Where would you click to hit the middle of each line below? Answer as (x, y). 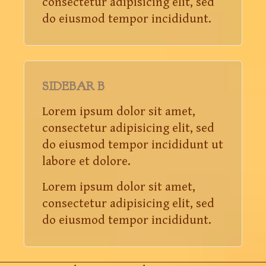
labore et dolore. (86, 161)
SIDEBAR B (73, 86)
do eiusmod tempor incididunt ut (133, 145)
